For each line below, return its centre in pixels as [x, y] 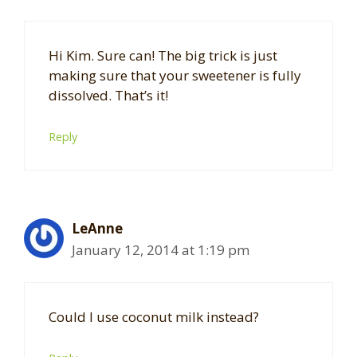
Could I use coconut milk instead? [154, 317]
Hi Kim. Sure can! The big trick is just [163, 56]
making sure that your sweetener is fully [175, 76]
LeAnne [97, 228]
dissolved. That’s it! [108, 96]
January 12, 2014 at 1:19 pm [161, 249]
